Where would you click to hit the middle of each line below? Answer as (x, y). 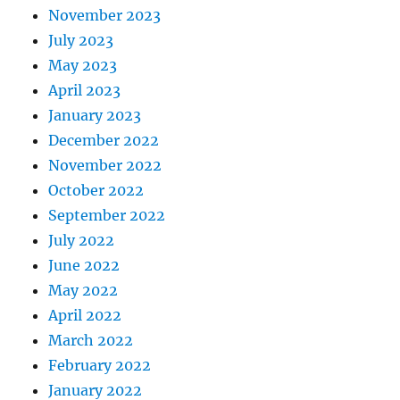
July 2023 (81, 40)
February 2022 (100, 365)
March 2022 (91, 340)
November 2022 (105, 165)
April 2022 (85, 315)
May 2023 (83, 65)
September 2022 (107, 215)
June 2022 (84, 265)
